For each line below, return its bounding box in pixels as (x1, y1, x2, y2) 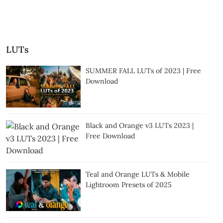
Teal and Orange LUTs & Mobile (85, 170, 190, 179)
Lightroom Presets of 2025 (85, 180, 172, 190)
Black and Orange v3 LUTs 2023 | (85, 121, 194, 130)
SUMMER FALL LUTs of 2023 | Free (85, 66, 201, 76)
